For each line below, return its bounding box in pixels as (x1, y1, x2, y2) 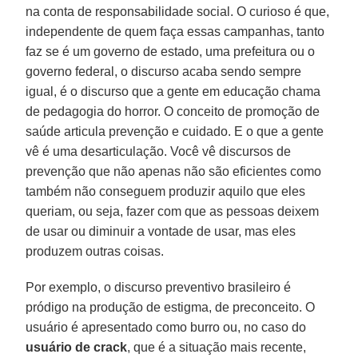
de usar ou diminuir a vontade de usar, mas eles (26, 224, 296, 238)
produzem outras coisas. (26, 244, 165, 258)
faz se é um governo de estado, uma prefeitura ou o (26, 44, 316, 58)
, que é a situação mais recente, (127, 340, 307, 354)
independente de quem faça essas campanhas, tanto (26, 24, 325, 38)
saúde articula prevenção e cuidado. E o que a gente (26, 124, 324, 138)
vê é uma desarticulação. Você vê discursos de (26, 144, 292, 158)
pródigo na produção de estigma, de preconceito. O (26, 300, 316, 314)
